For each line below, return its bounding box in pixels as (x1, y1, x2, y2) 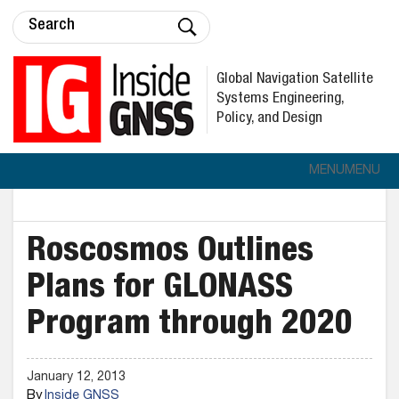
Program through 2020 (27, 309, 353, 343)
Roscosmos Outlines (27, 236, 313, 270)
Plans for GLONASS (27, 273, 293, 306)
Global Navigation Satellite (216, 71, 373, 87)
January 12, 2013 (27, 371, 126, 384)
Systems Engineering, (216, 91, 345, 107)
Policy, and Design (216, 110, 322, 126)
